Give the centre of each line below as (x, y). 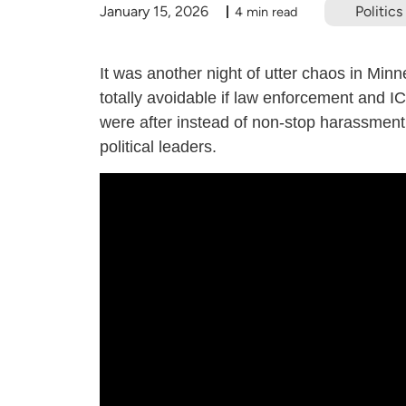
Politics (378, 11)
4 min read (266, 11)
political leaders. (158, 147)
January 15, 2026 (154, 11)
